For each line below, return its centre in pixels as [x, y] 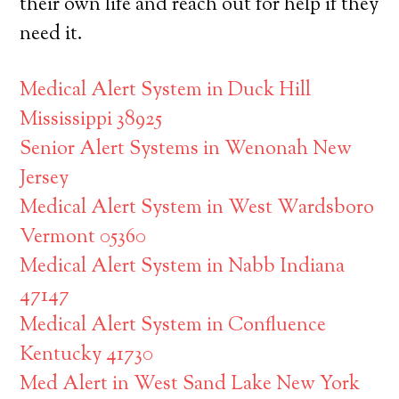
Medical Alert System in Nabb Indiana [183, 267]
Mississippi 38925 [91, 120]
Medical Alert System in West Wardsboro [197, 208]
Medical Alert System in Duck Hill [166, 91]
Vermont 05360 [83, 238]
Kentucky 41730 [87, 355]
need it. [52, 35]
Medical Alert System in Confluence [173, 326]
